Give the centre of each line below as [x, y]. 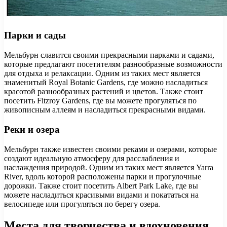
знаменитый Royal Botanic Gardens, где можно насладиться [106, 83]
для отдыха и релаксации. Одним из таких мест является [102, 73]
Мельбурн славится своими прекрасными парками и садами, [109, 55]
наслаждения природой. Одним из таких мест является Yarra [109, 167]
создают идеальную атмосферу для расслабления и [92, 158]
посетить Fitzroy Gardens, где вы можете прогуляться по [100, 101]
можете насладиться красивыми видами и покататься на [101, 195]
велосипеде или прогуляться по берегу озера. [82, 204]
